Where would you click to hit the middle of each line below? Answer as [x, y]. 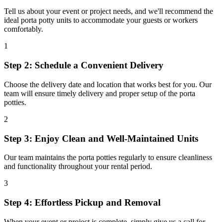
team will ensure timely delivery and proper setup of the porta [100, 93]
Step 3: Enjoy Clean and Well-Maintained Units [101, 138]
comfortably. [24, 29]
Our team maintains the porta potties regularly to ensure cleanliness [108, 158]
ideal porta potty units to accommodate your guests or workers [101, 20]
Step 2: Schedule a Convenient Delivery [84, 65]
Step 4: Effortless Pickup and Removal [82, 203]
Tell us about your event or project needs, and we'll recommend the [109, 11]
